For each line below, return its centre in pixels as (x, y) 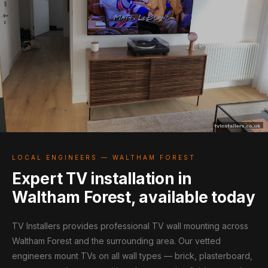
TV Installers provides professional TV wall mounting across (130, 226)
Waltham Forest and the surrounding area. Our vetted (116, 241)
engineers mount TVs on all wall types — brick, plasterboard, (132, 256)
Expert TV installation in (102, 179)
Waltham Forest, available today (134, 197)
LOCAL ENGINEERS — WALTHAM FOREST (104, 157)
